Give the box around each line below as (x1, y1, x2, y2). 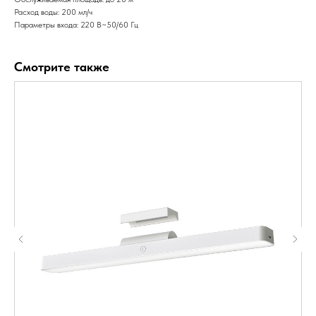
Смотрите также (14, 59, 109, 75)
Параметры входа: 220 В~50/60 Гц (14, 20, 138, 30)
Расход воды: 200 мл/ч (14, 7, 92, 18)
